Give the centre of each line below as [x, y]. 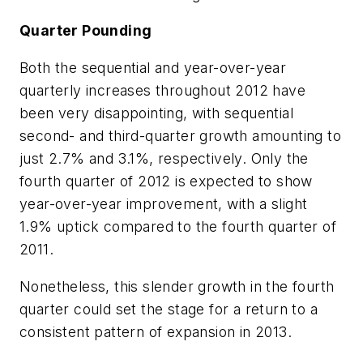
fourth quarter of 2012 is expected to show [166, 181]
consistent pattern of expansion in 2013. [156, 331]
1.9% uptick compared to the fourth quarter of [178, 226]
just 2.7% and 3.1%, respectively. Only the [164, 158]
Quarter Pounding [86, 31]
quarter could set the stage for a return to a [169, 309]
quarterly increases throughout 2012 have [162, 90]
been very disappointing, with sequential [156, 113]
